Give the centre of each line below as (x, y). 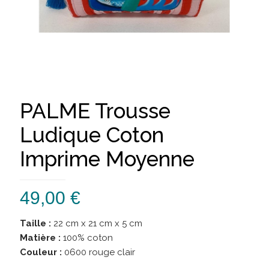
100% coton (87, 238)
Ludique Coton (92, 135)
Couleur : (41, 252)
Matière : (40, 238)
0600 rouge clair (98, 252)
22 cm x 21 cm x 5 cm (98, 223)
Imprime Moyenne (107, 159)
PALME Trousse (95, 111)
